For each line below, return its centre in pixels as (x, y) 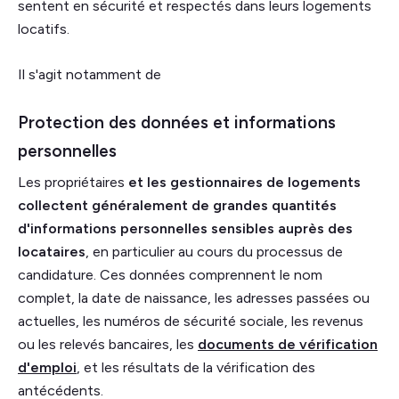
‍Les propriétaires (73, 183)
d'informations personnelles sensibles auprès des (185, 229)
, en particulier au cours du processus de (214, 252)
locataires (52, 252)
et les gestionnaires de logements (244, 183)
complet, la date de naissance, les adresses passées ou (194, 298)
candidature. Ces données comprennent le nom (170, 275)
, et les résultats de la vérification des (196, 368)
